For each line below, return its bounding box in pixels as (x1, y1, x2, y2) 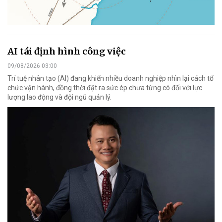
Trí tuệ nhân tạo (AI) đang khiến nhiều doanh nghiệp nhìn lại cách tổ (7, 74, 214, 82)
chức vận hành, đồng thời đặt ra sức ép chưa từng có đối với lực (7, 83, 202, 92)
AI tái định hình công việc (7, 45, 126, 57)
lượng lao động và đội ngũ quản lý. (7, 93, 111, 101)
